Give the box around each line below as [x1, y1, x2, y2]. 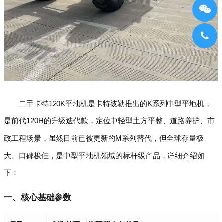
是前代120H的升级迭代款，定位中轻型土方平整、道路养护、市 [4, 116, 215, 125]
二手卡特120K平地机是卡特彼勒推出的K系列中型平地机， [19, 99, 212, 108]
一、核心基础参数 [4, 193, 71, 202]
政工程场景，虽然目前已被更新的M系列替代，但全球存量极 [4, 134, 204, 142]
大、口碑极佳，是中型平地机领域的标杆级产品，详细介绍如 [4, 151, 205, 160]
